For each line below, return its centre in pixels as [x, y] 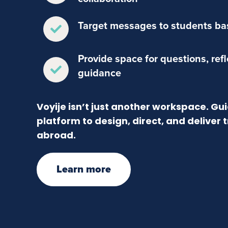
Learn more [84, 170]
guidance [99, 74]
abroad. [56, 135]
